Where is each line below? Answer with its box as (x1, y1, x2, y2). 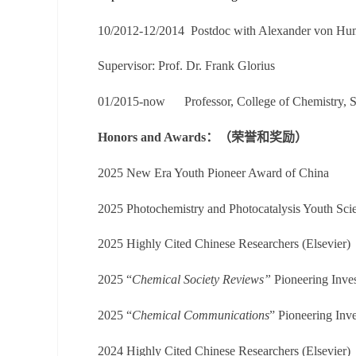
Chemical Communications (132, 308, 269, 322)
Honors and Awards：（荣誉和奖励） (98, 130, 308, 144)
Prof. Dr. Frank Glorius (155, 59, 275, 73)
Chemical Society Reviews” (132, 273, 271, 287)
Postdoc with (191, 23, 258, 37)
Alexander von (258, 23, 333, 37)
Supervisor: (98, 59, 155, 73)
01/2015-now (98, 95, 165, 109)
